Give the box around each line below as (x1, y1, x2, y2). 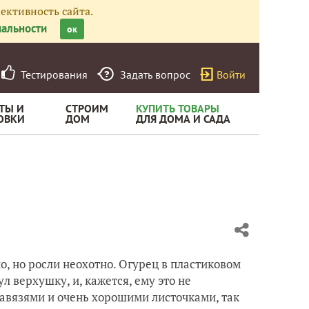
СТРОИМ (66, 101, 108, 115)
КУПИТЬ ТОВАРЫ (136, 101, 219, 115)
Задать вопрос (120, 68, 190, 81)
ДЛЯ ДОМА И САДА (136, 112, 230, 126)
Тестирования (15, 68, 88, 81)
